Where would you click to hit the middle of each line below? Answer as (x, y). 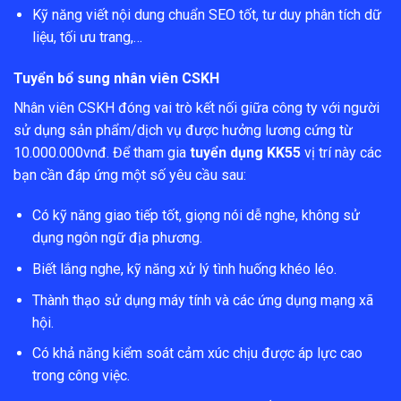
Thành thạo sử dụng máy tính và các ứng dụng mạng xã (202, 300)
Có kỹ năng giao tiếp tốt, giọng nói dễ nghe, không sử (196, 216)
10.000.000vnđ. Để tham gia (102, 152)
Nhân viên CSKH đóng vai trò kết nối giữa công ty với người (196, 107)
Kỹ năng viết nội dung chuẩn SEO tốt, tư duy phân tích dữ (206, 14)
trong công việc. (81, 376)
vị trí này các (341, 152)
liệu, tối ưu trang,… (87, 37)
